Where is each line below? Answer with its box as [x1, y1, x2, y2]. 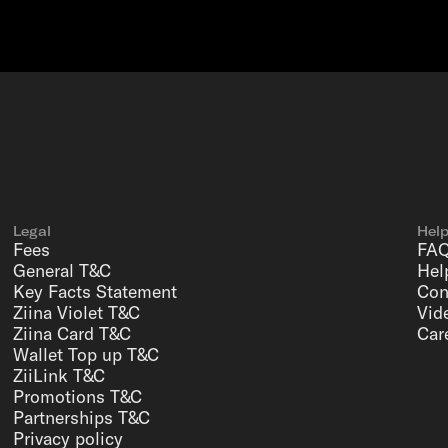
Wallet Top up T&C [12, 343, 159, 366]
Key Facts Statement [12, 280, 177, 303]
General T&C [12, 259, 111, 282]
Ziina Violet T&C [12, 301, 140, 324]
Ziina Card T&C [12, 322, 131, 345]
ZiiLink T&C [12, 364, 105, 387]
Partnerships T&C [12, 406, 150, 429]
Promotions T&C [12, 385, 142, 408]
